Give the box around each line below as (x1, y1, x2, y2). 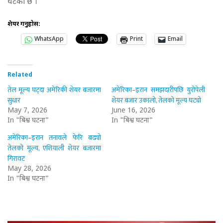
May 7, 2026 (7, 106, 47, 116)
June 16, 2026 (111, 106, 155, 116)
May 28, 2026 (7, 164, 51, 174)
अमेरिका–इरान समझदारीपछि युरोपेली (111, 84, 206, 96)
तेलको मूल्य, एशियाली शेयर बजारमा (7, 142, 102, 154)
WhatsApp (34, 35, 64, 44)
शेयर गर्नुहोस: (7, 20, 40, 29)
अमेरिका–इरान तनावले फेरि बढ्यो (7, 132, 102, 144)
